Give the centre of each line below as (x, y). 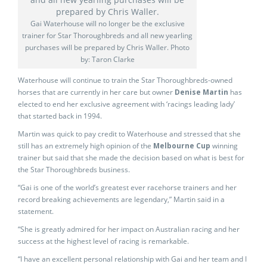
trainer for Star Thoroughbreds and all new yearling (107, 35)
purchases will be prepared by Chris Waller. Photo (107, 47)
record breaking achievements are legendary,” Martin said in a (121, 199)
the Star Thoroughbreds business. (74, 170)
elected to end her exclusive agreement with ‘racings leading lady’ (126, 104)
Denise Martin (201, 92)
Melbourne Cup (182, 146)
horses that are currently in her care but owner (96, 92)
